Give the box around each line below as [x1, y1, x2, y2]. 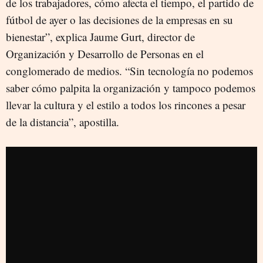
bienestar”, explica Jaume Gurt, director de [6, 29, 195, 45]
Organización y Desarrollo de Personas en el [6, 46, 204, 62]
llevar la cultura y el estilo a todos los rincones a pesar [6, 97, 245, 113]
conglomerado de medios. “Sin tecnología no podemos [6, 63, 253, 79]
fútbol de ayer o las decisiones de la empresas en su [6, 12, 233, 28]
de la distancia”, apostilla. [6, 114, 119, 130]
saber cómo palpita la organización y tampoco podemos [6, 80, 255, 96]
